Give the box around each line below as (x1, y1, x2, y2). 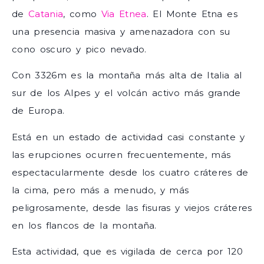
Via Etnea (101, 8, 147, 19)
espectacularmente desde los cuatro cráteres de (12, 166, 249, 178)
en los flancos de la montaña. (12, 219, 157, 231)
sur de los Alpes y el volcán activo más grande (12, 87, 241, 99)
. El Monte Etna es (146, 8, 237, 19)
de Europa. (12, 105, 65, 117)
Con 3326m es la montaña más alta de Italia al (12, 70, 242, 81)
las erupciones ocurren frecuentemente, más (12, 148, 231, 160)
